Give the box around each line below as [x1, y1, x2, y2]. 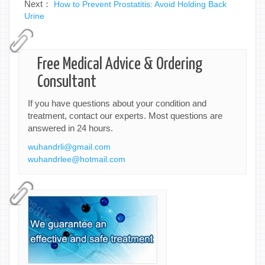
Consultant [37, 73, 96, 91]
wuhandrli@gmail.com [28, 141, 111, 151]
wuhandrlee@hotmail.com [28, 154, 125, 164]
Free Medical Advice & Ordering [37, 56, 203, 73]
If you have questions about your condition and [28, 98, 206, 108]
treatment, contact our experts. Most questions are [28, 110, 222, 121]
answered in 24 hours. [28, 122, 113, 133]
